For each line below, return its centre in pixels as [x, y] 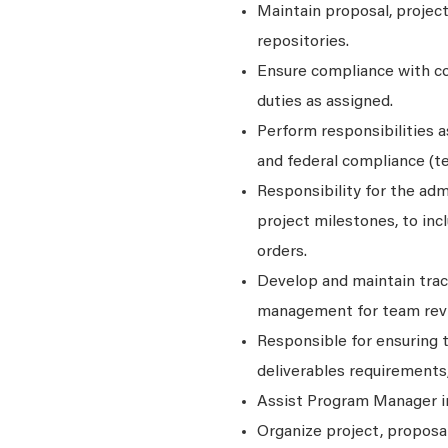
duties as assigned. [325, 102]
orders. [282, 252]
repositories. [303, 42]
